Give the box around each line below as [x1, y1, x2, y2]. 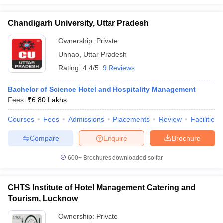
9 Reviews [103, 64, 135, 72]
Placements [113, 115, 150, 123]
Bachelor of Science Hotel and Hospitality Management [8, 85, 196, 93]
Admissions [68, 115, 104, 123]
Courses [8, 115, 34, 123]
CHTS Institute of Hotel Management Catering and [8, 183, 196, 192]
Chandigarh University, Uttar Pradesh [8, 19, 149, 27]
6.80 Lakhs [32, 96, 67, 104]
